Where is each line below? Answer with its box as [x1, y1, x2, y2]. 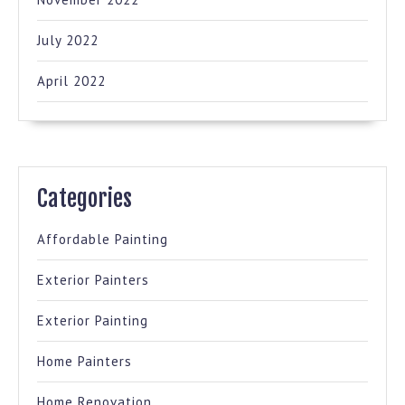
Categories [37, 184, 132, 212]
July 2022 [37, 31, 99, 49]
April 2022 [37, 71, 106, 89]
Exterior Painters [37, 270, 149, 288]
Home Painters [37, 352, 132, 370]
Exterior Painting [37, 311, 148, 329]
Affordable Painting [37, 230, 168, 248]
